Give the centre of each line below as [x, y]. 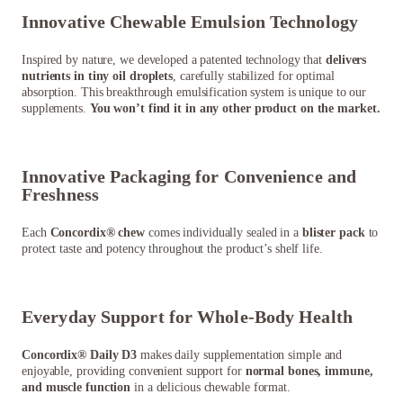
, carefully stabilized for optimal [254, 76]
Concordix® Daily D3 [80, 355]
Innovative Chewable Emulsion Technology [190, 22]
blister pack [333, 233]
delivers [346, 60]
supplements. [56, 109]
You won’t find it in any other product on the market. [235, 109]
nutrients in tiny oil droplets [97, 76]
